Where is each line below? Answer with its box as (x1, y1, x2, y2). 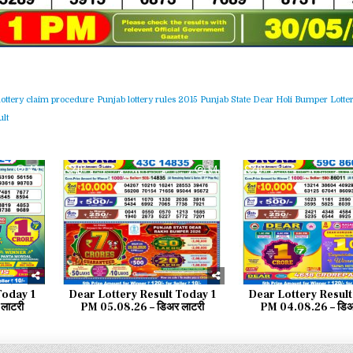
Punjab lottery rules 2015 (97, 95, 198, 105)
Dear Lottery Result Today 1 (68, 288, 216, 303)
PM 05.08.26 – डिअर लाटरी (80, 300, 204, 315)
